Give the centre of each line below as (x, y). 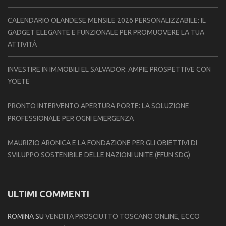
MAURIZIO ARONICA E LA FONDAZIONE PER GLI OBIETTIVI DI (102, 143)
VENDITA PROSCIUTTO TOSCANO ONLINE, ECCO (123, 216)
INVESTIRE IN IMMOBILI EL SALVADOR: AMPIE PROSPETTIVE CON (109, 69)
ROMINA (21, 216)
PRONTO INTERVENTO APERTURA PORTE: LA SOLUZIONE (98, 106)
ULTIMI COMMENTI (48, 193)
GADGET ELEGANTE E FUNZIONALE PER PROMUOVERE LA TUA (106, 32)
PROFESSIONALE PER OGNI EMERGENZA (71, 118)
